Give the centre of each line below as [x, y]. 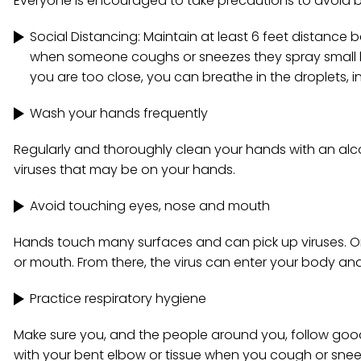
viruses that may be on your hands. [124, 170]
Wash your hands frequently [119, 113]
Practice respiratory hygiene [118, 299]
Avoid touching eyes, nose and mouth [150, 206]
